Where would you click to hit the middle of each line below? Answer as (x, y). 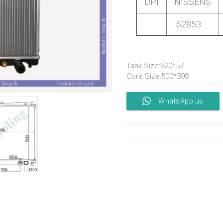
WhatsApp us (181, 101)
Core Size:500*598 (158, 76)
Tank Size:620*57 (155, 65)
